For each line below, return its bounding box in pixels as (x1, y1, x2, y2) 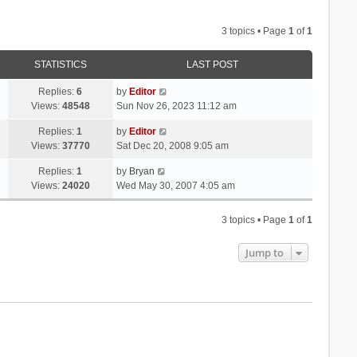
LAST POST (186, 58, 239, 70)
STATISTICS (33, 58, 87, 70)
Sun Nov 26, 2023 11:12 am (116, 100, 237, 112)
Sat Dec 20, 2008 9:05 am (116, 139, 229, 151)
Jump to (245, 245, 284, 260)
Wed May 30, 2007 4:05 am (116, 179, 235, 191)
